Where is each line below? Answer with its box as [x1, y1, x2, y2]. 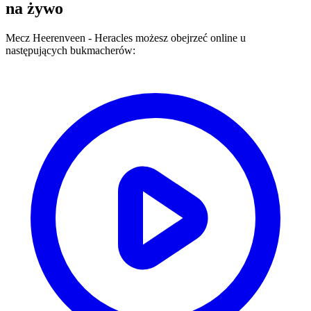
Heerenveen [33, 31, 85, 44]
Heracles [94, 31, 133, 44]
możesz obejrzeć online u [133, 31, 246, 44]
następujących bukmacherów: [6, 44, 135, 56]
